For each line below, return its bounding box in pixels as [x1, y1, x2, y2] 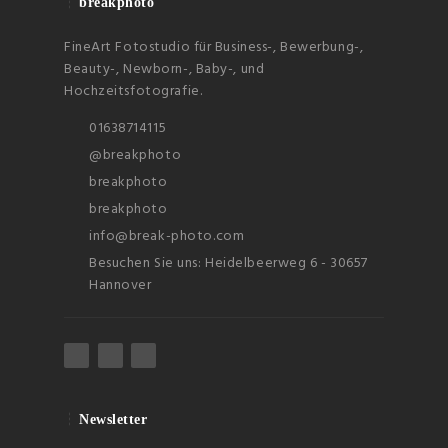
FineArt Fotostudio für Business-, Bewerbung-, [64, 36, 364, 60]
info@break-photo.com [89, 225, 245, 249]
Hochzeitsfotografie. [64, 80, 203, 104]
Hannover [89, 274, 152, 298]
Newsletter [79, 412, 148, 428]
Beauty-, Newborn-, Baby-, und [64, 58, 265, 82]
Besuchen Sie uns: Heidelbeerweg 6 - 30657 [89, 252, 368, 276]
